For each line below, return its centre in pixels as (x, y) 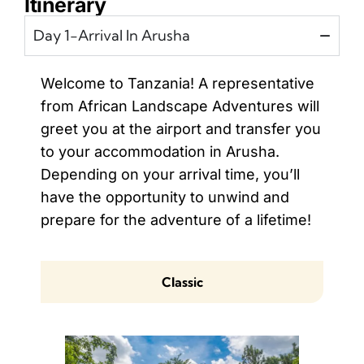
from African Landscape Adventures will (180, 106)
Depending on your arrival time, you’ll (170, 174)
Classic (182, 282)
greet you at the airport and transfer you (181, 129)
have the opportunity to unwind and (165, 197)
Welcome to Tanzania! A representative (178, 83)
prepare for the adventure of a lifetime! (176, 220)
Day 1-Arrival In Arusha (112, 35)
